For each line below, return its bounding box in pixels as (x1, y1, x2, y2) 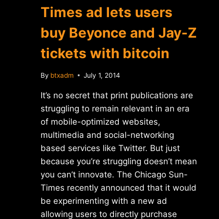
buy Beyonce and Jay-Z (41, 24, 197, 41)
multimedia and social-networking (41, 130, 174, 140)
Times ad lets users (41, 3, 173, 21)
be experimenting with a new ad (41, 196, 167, 206)
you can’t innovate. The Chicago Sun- (41, 169, 188, 179)
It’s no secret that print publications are (41, 90, 193, 100)
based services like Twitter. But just (41, 143, 180, 153)
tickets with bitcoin (41, 44, 169, 62)
